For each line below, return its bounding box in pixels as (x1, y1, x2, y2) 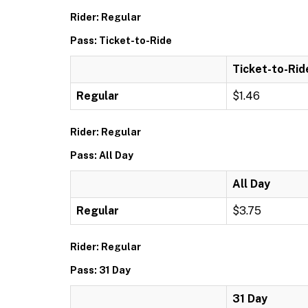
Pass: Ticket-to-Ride (70, 34, 172, 46)
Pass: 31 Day (70, 264, 131, 276)
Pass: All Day (70, 149, 133, 161)
